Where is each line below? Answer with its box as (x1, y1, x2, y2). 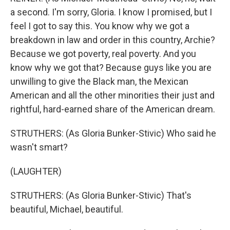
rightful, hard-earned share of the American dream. (10, 104, 215, 114)
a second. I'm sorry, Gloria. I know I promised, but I (10, 7, 212, 17)
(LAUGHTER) (10, 166, 62, 177)
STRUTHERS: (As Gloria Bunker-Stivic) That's (10, 190, 191, 201)
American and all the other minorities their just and (10, 90, 215, 101)
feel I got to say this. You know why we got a (10, 21, 189, 31)
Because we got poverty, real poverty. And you (10, 48, 196, 59)
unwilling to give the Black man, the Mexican (10, 76, 188, 87)
